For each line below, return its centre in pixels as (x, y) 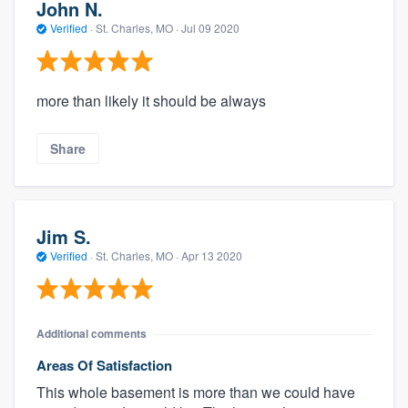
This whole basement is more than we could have (196, 393)
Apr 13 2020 (212, 255)
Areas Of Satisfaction (104, 366)
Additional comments (92, 334)
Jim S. (64, 236)
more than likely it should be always (151, 101)
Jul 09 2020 (210, 27)
